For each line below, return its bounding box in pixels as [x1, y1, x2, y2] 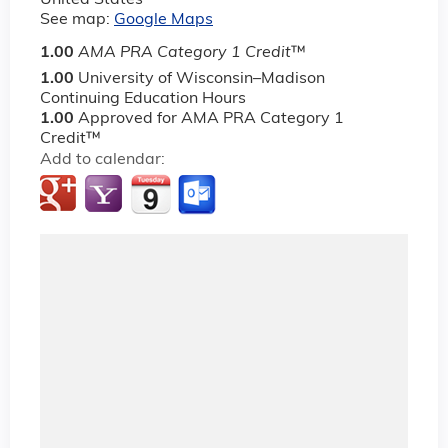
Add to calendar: [40, 151, 169, 168]
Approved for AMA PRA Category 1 [78, 110, 344, 127]
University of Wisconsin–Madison [78, 70, 325, 87]
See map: [40, 11, 114, 28]
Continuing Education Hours [40, 90, 246, 107]
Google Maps [114, 11, 213, 28]
